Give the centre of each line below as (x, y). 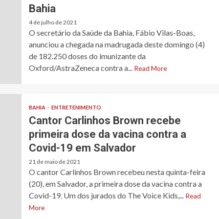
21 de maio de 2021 (54, 162)
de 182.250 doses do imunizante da (87, 56)
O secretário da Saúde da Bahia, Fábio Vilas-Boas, (111, 33)
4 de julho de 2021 (53, 22)
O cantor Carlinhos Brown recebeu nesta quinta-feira (117, 172)
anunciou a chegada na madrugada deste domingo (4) (117, 44)
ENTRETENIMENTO (76, 108)
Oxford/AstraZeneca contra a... (81, 68)
